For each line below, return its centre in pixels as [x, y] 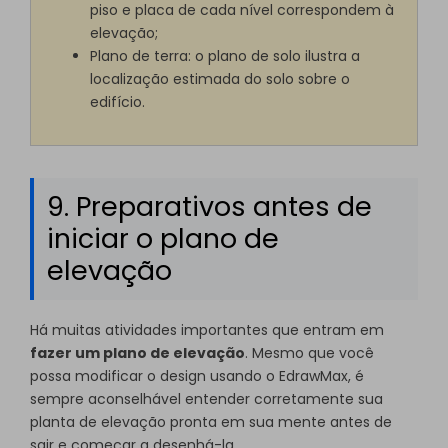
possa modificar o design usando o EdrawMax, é [197, 376]
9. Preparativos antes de [209, 207]
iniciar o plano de [162, 239]
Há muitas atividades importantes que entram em [207, 330]
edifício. [118, 101]
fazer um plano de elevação [137, 353]
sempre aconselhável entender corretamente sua [206, 399]
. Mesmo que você [309, 353]
